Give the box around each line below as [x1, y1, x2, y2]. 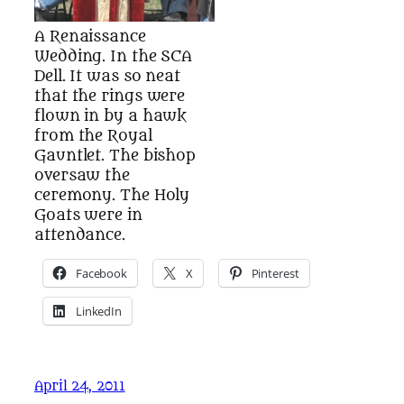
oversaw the [34, 166, 130, 186]
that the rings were [34, 87, 186, 106]
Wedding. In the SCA [34, 47, 193, 67]
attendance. [34, 225, 125, 245]
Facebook [75, 265, 128, 282]
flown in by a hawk [34, 106, 188, 126]
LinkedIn [75, 303, 123, 320]
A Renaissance [34, 27, 146, 47]
